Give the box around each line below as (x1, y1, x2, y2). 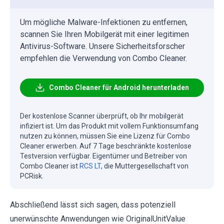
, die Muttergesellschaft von (101, 161, 188, 170)
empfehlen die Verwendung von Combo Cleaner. (20, 53, 187, 63)
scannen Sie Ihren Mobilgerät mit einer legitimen (20, 29, 189, 39)
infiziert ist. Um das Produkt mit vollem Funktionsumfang (20, 121, 198, 130)
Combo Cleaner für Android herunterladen (49, 83, 189, 91)
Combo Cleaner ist (20, 161, 79, 170)
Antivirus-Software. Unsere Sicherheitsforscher (20, 41, 185, 51)
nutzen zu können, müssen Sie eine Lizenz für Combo (20, 131, 190, 140)
